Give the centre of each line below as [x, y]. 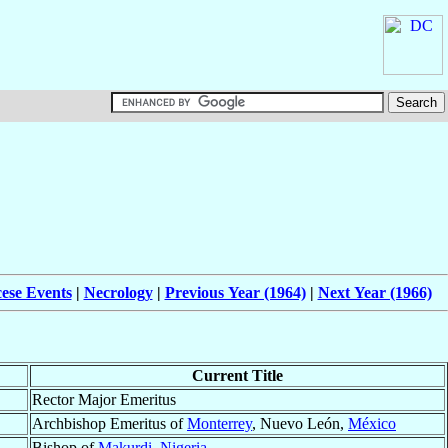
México [372, 424]
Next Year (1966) [374, 293]
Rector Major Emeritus [104, 400]
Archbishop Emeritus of [109, 424]
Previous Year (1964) [235, 293]
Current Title [237, 376]
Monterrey [219, 424]
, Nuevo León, [300, 424]
